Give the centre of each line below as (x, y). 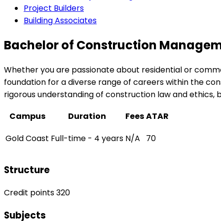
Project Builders (54, 8)
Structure (27, 170)
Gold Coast (27, 138)
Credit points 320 (37, 193)
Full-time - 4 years (87, 138)
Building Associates (60, 20)
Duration (87, 116)
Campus (27, 116)
